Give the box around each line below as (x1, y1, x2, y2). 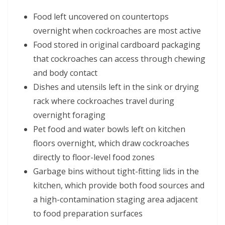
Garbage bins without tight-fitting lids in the (33, 165, 199, 177)
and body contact (33, 67, 97, 78)
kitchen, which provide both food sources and (33, 179, 204, 191)
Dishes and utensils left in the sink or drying (33, 81, 199, 92)
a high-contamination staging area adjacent (33, 193, 198, 205)
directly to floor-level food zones (33, 151, 155, 163)
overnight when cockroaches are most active (33, 25, 201, 36)
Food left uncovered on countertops (33, 11, 169, 22)
